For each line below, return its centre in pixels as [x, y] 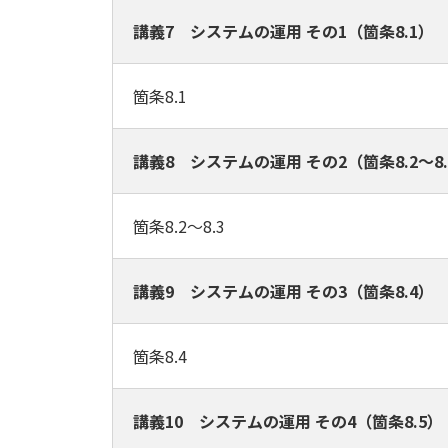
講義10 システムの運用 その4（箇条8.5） [288, 421]
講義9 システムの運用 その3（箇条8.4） [283, 291]
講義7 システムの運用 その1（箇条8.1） [283, 31]
